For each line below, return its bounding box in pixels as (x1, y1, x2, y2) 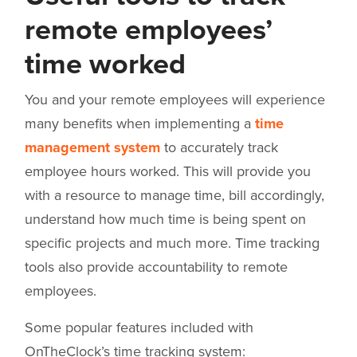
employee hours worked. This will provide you (25, 163, 311, 181)
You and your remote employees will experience (25, 91, 325, 109)
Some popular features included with (25, 319, 253, 337)
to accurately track (160, 139, 278, 157)
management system (25, 139, 160, 157)
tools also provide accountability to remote (25, 258, 288, 277)
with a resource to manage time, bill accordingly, (25, 186, 324, 205)
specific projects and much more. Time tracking (25, 234, 320, 253)
